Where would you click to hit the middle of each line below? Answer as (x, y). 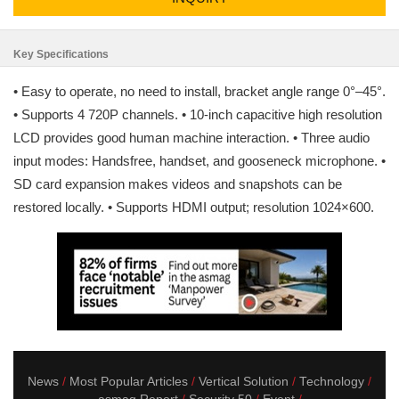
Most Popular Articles (129, 382)
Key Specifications (61, 54)
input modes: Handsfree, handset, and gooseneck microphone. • (199, 161)
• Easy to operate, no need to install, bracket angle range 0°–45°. (199, 91)
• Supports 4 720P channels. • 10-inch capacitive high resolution (198, 114)
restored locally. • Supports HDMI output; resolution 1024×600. (194, 207)
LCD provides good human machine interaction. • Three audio (191, 138)
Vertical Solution (244, 382)
